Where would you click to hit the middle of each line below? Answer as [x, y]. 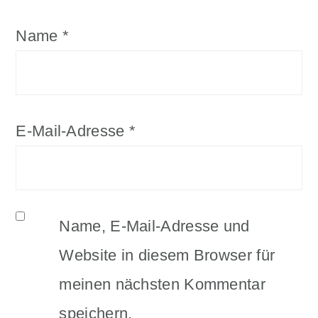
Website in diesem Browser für [167, 255]
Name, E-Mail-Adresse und [154, 226]
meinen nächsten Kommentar [162, 284]
